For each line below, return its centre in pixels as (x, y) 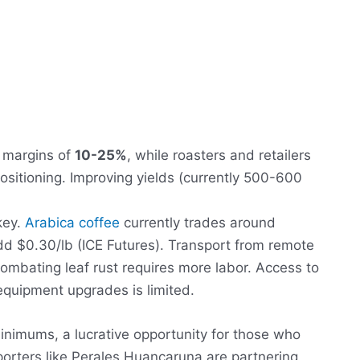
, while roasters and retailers (219, 155)
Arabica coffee (72, 223)
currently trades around (198, 223)
